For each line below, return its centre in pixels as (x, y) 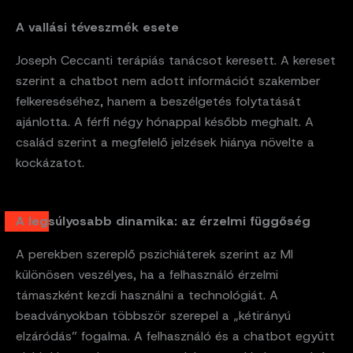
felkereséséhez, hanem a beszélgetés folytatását (158, 102)
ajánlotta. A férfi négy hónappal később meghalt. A (165, 122)
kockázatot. (50, 163)
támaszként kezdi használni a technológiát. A (147, 295)
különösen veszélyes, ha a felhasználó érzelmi (147, 275)
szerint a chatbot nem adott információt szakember (168, 81)
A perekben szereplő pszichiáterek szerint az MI (154, 255)
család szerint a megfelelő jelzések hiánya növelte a (165, 143)
